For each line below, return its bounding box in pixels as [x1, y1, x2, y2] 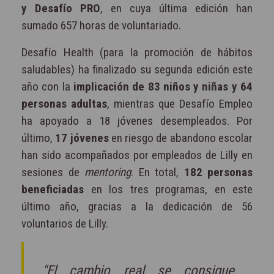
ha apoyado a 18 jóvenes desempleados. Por [21, 113, 253, 128]
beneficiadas [21, 182, 84, 196]
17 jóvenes [55, 130, 109, 145]
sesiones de [21, 165, 84, 179]
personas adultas [21, 96, 107, 111]
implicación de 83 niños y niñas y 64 [70, 79, 253, 94]
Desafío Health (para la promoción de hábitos [21, 45, 253, 59]
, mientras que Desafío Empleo [107, 96, 253, 111]
